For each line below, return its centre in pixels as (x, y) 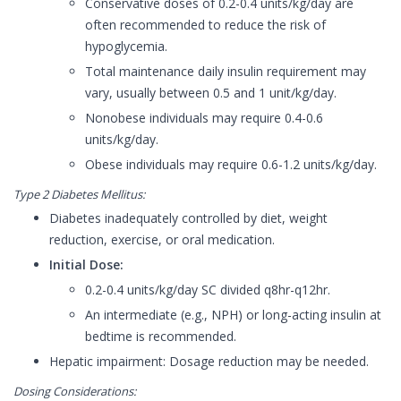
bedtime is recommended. (161, 337)
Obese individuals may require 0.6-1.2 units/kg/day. (231, 165)
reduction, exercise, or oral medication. (162, 240)
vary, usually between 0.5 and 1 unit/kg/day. (211, 93)
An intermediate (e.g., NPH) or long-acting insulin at (233, 315)
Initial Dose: (86, 265)
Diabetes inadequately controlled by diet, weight (188, 218)
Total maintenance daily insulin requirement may (226, 72)
